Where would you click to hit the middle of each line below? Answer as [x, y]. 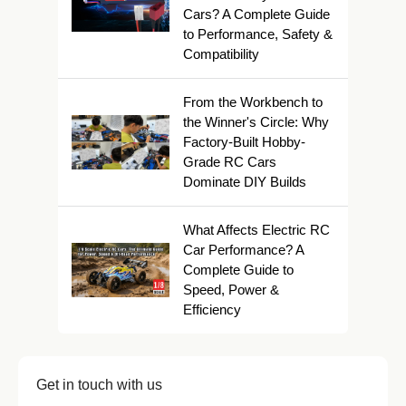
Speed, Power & [231, 289]
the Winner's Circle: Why [256, 121]
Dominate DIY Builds [245, 181]
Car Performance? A [243, 249]
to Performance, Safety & [258, 34]
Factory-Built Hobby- [244, 141]
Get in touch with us [99, 384]
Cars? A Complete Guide [256, 14]
